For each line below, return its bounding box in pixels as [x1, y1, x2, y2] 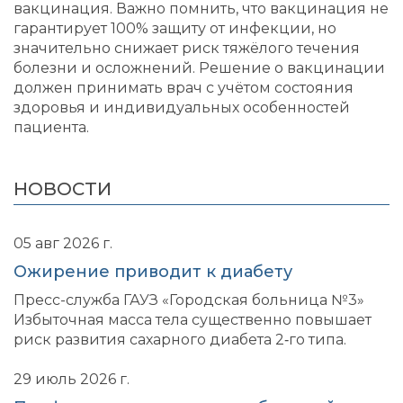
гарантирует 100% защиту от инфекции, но [13, 20, 336, 38]
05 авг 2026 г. [13, 235, 112, 253]
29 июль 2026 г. [13, 371, 130, 389]
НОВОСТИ [13, 178, 112, 201]
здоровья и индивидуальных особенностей [13, 99, 350, 117]
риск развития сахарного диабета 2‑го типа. [13, 331, 346, 349]
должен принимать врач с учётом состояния [13, 79, 354, 97]
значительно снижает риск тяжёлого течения [13, 40, 360, 58]
